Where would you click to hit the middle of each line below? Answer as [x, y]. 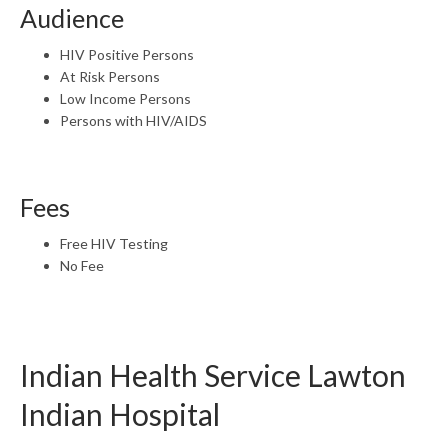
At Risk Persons [110, 76]
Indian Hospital [120, 414]
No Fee [82, 265]
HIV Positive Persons [127, 54]
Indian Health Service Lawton [213, 375]
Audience [72, 18]
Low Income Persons [125, 98]
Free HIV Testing [114, 243]
